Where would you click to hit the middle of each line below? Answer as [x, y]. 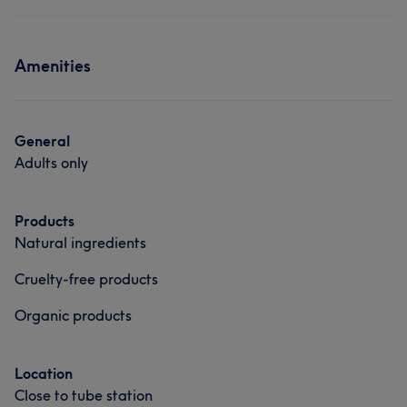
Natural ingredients [80, 243]
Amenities [53, 66]
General [42, 141]
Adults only [51, 163]
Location [44, 373]
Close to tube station [84, 395]
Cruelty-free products [86, 279]
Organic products [73, 315]
